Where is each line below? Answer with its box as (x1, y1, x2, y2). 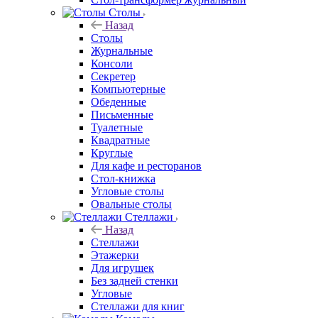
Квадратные (91, 133, 150, 146)
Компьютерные (91, 82, 165, 95)
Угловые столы (91, 185, 164, 197)
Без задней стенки (91, 274, 178, 287)
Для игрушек (91, 261, 154, 274)
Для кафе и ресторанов (91, 159, 202, 172)
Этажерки (91, 248, 139, 261)
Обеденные (91, 95, 146, 108)
